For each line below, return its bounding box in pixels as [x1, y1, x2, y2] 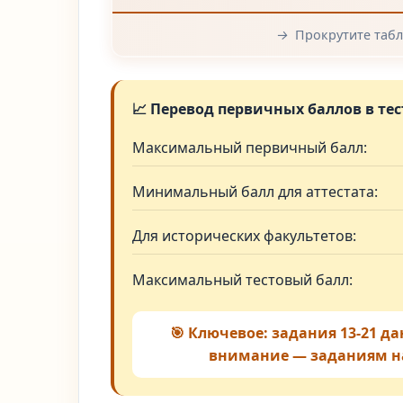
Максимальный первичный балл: [132, 138, 367, 157]
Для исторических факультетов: [132, 226, 356, 246]
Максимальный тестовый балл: [132, 270, 353, 290]
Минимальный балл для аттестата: [132, 182, 378, 201]
